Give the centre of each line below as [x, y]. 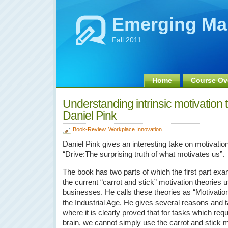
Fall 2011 [127, 40]
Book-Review [89, 129]
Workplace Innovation [135, 129]
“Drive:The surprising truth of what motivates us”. [144, 154]
